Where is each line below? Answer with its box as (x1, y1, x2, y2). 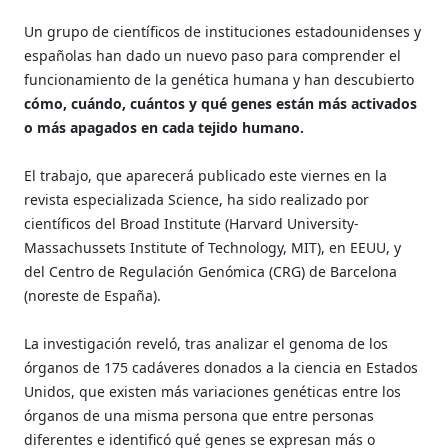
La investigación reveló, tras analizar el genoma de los (24, 333, 389, 353)
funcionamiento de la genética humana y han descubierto (24, 69, 415, 89)
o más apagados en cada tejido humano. (24, 117, 305, 137)
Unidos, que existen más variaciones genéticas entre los (24, 381, 402, 401)
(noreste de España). (24, 285, 162, 305)
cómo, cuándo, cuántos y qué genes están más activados (24, 93, 418, 113)
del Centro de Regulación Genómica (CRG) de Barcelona (24, 261, 398, 281)
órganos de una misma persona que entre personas (24, 405, 375, 425)
